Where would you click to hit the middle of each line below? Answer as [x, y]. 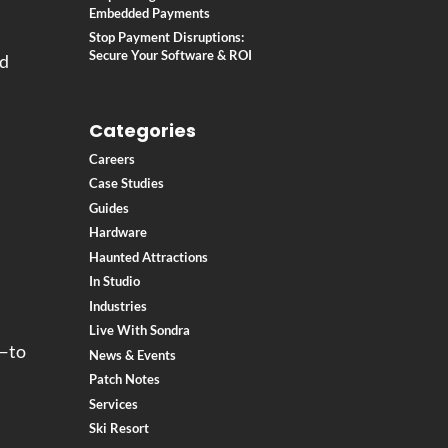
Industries [118, 305]
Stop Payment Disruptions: [167, 37]
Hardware [118, 232]
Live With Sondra [140, 330]
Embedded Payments [150, 12]
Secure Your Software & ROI [171, 55]
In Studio [115, 281]
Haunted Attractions [149, 256]
